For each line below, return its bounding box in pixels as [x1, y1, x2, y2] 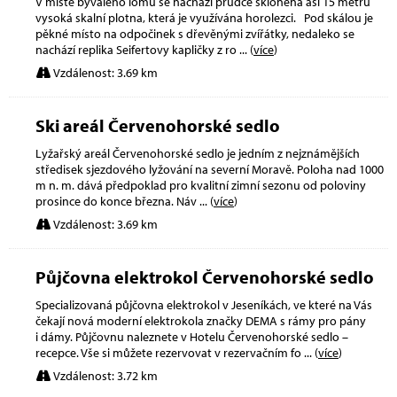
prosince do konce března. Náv [35, 192, 199, 209]
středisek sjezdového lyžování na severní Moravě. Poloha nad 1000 [35, 160, 384, 177]
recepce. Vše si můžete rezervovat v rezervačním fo [35, 344, 304, 361]
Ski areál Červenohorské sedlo [35, 113, 280, 136]
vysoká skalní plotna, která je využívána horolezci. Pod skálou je [35, 9, 373, 26]
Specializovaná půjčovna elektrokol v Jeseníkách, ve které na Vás [35, 296, 372, 313]
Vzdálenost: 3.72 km [51, 367, 158, 384]
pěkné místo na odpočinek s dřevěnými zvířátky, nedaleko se [35, 25, 354, 42]
